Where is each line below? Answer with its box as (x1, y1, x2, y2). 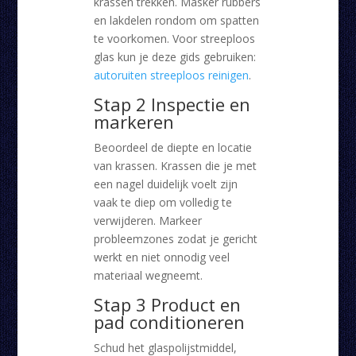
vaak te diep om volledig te (93, 195, 232, 211)
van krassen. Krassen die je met (93, 158, 257, 174)
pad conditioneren (93, 310, 245, 335)
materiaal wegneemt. (93, 268, 203, 284)
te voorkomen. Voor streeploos (93, 31, 255, 47)
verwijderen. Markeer (93, 213, 202, 229)
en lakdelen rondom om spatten (93, 13, 259, 29)
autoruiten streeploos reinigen (93, 68, 249, 83)
